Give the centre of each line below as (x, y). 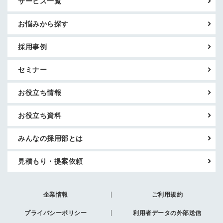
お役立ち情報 (40, 93)
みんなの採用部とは (51, 139)
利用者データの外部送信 (167, 213)
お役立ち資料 (40, 116)
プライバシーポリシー (56, 213)
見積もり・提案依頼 (51, 162)
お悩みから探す (43, 24)
